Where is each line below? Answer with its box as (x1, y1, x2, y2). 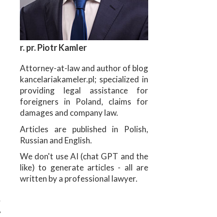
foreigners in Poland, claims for (20, 96, 148, 107)
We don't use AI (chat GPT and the (20, 151, 148, 161)
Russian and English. (20, 135, 92, 145)
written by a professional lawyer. (20, 173, 138, 184)
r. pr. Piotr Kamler (20, 42, 87, 53)
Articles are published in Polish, (20, 124, 148, 134)
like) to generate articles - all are (20, 162, 148, 172)
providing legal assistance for (20, 85, 148, 96)
